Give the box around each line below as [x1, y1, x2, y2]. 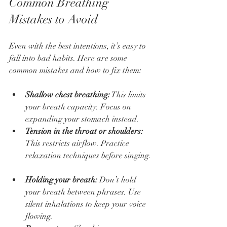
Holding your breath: [25, 174, 97, 185]
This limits [110, 89, 148, 100]
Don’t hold [97, 174, 138, 185]
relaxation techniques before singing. [25, 150, 153, 161]
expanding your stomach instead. [25, 113, 143, 124]
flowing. [25, 211, 57, 221]
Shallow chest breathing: [25, 89, 110, 100]
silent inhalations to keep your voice [25, 199, 148, 209]
